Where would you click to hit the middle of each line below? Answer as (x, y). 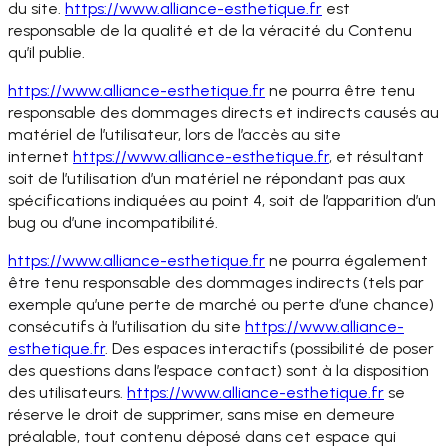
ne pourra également (346, 261)
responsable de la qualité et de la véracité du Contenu (210, 30)
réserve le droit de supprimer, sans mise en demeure (201, 415)
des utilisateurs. (67, 393)
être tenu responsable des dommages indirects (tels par (216, 283)
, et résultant (376, 157)
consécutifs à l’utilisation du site (126, 327)
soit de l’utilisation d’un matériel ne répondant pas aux (207, 179)
